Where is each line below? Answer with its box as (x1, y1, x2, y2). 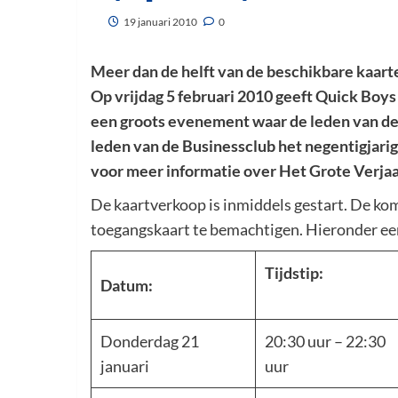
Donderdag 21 (100, 331, 199, 351)
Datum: (100, 275, 246, 295)
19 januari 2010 (123, 15, 197, 28)
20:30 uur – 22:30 (265, 331, 386, 351)
